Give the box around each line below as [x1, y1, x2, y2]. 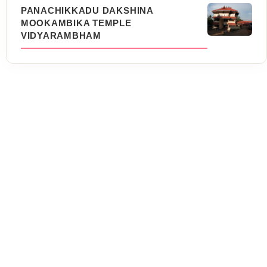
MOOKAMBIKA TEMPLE [20, 17, 132, 28]
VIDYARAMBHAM [20, 30, 101, 41]
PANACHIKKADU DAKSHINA [20, 5, 153, 15]
